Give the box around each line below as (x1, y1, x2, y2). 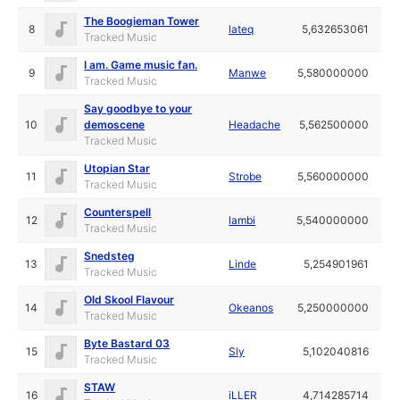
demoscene (84, 117, 146, 131)
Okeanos (229, 300, 274, 314)
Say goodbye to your (84, 101, 193, 115)
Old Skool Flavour (84, 292, 175, 306)
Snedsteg (84, 248, 136, 262)
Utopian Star (84, 161, 151, 175)
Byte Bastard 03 (84, 336, 171, 350)
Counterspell (84, 204, 152, 219)
